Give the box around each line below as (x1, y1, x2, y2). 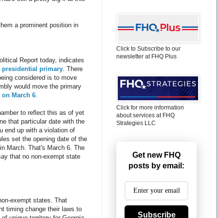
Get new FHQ (132, 151, 181, 159)
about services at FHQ (116, 112, 175, 119)
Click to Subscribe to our (116, 45, 181, 52)
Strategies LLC (116, 120, 156, 127)
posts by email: (128, 162, 184, 170)
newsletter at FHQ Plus (116, 53, 177, 60)
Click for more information (116, 104, 184, 111)
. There (63, 65, 83, 73)
